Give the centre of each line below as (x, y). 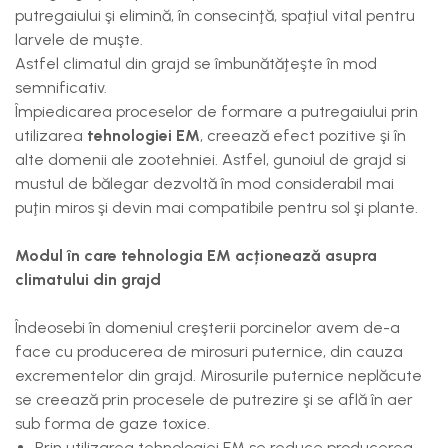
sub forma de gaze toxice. (116, 423)
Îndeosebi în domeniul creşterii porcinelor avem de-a (207, 327)
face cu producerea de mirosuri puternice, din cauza (209, 351)
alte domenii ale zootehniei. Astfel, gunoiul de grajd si (210, 159)
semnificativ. (61, 87)
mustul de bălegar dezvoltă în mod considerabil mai (204, 183)
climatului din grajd (90, 279)
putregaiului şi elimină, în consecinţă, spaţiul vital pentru (215, 15)
